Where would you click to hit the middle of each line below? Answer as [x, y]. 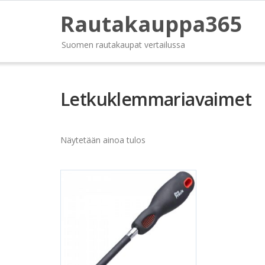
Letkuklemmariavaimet [156, 99]
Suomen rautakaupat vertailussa [123, 45]
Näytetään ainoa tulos [103, 140]
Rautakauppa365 [151, 24]
